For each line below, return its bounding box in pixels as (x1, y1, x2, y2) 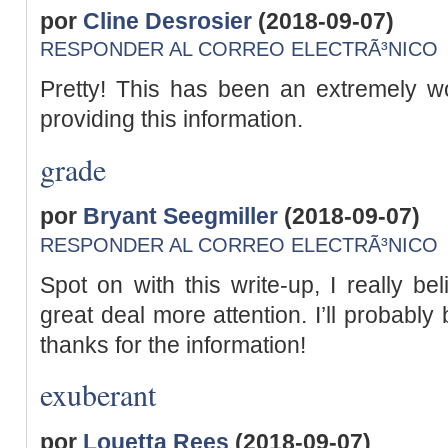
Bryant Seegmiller (83, 203, 278, 230)
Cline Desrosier (83, 7, 252, 34)
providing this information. (40, 106, 303, 132)
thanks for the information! (40, 331, 306, 358)
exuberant (40, 374, 156, 415)
